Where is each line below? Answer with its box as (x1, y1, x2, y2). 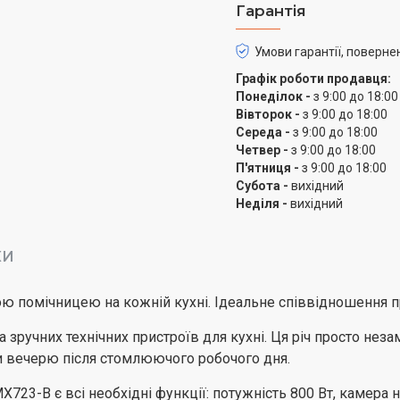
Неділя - (236, 196, 287, 211)
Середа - (236, 125, 290, 139)
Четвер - (236, 143, 288, 157)
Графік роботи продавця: (236, 71, 391, 86)
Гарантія (236, 2, 306, 20)
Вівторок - (236, 107, 300, 121)
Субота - (236, 179, 288, 193)
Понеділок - (236, 89, 311, 104)
